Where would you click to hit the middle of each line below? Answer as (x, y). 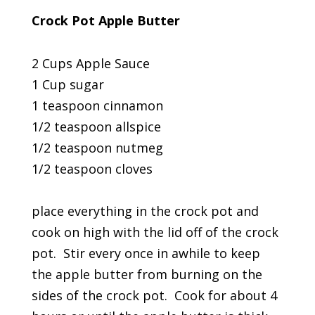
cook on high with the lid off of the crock (155, 232)
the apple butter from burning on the (147, 274)
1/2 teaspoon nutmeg (97, 147)
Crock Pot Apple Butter (105, 20)
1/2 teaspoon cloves (92, 168)
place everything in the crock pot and (145, 211)
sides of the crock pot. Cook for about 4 (154, 295)
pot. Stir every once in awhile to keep (146, 253)
